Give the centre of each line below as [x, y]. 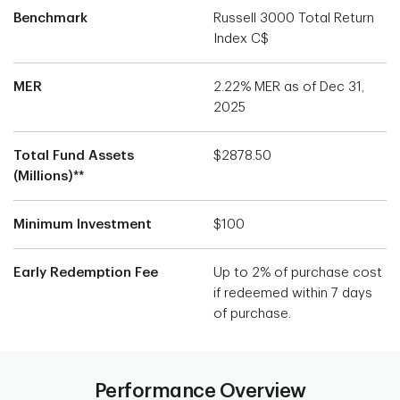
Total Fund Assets [74, 155]
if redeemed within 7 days [293, 293]
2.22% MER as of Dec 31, [289, 87]
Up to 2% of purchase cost [298, 272]
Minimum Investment [83, 224]
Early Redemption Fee [86, 272]
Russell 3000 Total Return [294, 18]
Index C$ [241, 38]
